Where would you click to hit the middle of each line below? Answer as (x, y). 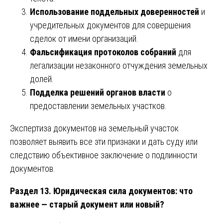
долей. (42, 79)
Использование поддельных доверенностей (114, 11)
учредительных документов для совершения (110, 25)
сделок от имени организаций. (84, 38)
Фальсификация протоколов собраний (103, 52)
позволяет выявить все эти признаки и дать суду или (104, 141)
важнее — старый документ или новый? (87, 204)
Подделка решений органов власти (98, 92)
